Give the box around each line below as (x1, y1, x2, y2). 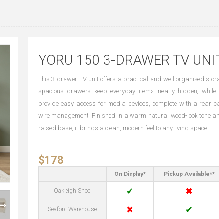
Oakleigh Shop (53, 187, 91, 194)
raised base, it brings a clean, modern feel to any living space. (38, 124, 209, 131)
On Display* (114, 171, 146, 177)
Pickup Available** (163, 171, 215, 177)
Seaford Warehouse (47, 206, 97, 213)
